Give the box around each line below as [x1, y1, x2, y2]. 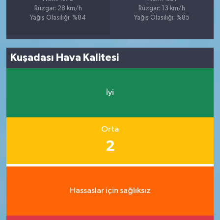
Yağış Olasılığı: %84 [30, 14, 86, 21]
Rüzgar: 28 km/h [34, 5, 82, 12]
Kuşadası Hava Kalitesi [10, 53, 119, 63]
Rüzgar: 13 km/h [138, 5, 186, 12]
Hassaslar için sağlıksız [69, 187, 151, 195]
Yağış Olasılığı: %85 [134, 14, 190, 21]
